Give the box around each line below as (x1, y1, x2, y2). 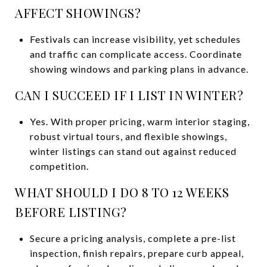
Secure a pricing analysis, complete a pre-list (29, 232, 236, 244)
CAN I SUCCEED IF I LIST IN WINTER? (15, 86, 243, 103)
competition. (29, 160, 89, 172)
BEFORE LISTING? (15, 203, 127, 220)
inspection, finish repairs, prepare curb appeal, (29, 247, 244, 259)
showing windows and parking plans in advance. (29, 63, 249, 74)
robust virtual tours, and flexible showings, (29, 130, 227, 142)
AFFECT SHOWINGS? (15, 4, 141, 21)
